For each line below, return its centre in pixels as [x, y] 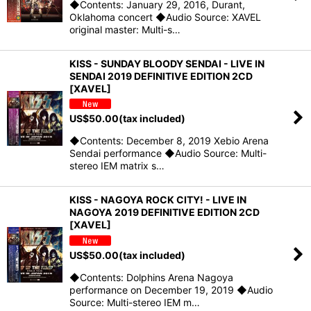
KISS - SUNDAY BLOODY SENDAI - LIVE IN [167, 63]
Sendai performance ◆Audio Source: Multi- [168, 153]
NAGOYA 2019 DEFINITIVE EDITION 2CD [165, 212]
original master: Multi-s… [125, 29]
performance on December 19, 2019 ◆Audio [171, 289]
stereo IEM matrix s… [117, 166]
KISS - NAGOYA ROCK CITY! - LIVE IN [158, 200]
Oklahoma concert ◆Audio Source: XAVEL [165, 17]
